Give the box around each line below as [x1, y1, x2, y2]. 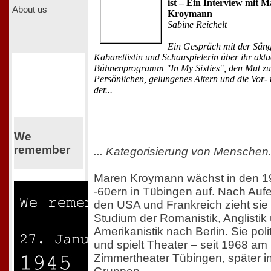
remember [13, 143, 70, 156]
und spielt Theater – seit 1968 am [94, 238, 267, 251]
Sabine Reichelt [168, 19, 227, 30]
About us [12, 4, 47, 15]
